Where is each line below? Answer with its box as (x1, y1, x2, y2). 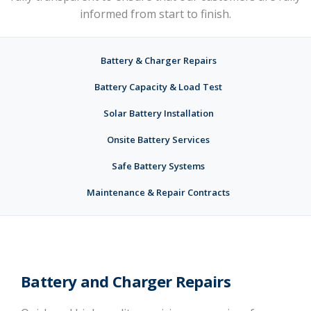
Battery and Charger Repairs (21, 271, 231, 292)
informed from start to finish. (80, 6, 231, 22)
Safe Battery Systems (112, 160, 205, 172)
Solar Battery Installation (103, 107, 214, 119)
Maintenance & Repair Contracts (87, 186, 230, 199)
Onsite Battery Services (107, 133, 210, 146)
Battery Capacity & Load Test (94, 81, 222, 93)
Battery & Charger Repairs (100, 54, 217, 67)
